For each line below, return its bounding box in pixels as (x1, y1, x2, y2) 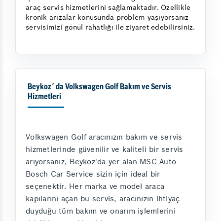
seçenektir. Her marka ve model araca (26, 182, 164, 191)
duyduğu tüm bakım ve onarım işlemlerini (26, 206, 176, 216)
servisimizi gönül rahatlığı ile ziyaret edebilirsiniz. (26, 23, 195, 32)
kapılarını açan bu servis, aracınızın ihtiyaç (26, 194, 180, 203)
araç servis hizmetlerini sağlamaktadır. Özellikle (26, 3, 191, 12)
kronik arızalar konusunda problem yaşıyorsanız (26, 13, 189, 22)
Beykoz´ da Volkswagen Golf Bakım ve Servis (28, 83, 171, 91)
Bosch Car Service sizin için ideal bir (26, 169, 160, 179)
